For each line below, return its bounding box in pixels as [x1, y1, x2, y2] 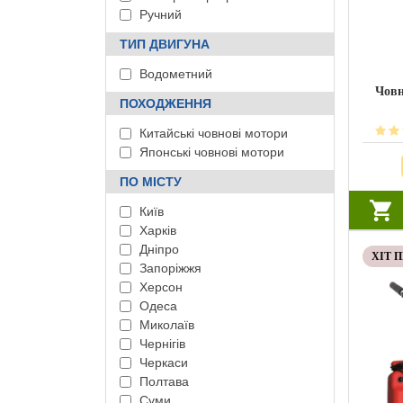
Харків [136, 223, 176, 237]
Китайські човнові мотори [136, 126, 288, 140]
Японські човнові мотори [136, 145, 284, 159]
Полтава [136, 374, 189, 389]
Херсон [136, 280, 183, 294]
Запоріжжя [136, 261, 201, 275]
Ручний [136, 7, 182, 22]
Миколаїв [136, 318, 194, 332]
